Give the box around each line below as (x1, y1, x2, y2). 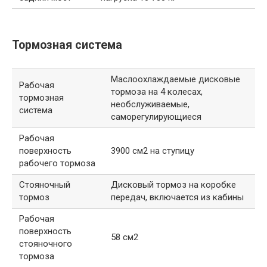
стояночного (19, 238, 72, 250)
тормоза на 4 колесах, (111, 86, 203, 98)
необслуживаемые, (111, 99, 190, 110)
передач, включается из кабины (111, 192, 244, 203)
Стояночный (19, 179, 70, 191)
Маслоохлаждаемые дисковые (111, 74, 240, 85)
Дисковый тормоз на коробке (111, 179, 236, 191)
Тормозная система (12, 38, 122, 52)
